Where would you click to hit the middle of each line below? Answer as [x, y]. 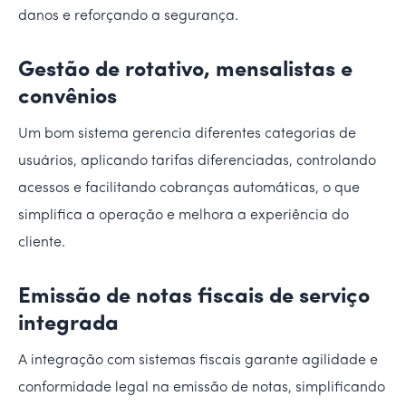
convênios [68, 97]
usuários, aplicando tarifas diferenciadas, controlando [197, 161]
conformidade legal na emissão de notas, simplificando [202, 387]
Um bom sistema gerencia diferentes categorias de [187, 134]
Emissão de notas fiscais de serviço [194, 297]
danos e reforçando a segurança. [128, 16]
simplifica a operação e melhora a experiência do [184, 215]
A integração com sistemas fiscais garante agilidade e [198, 360]
